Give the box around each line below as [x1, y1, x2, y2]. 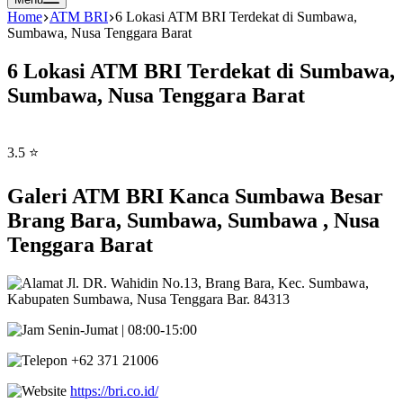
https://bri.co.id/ [70, 382, 158, 399]
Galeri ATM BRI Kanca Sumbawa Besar [7, 184, 383, 208]
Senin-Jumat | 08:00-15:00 [44, 321, 197, 337]
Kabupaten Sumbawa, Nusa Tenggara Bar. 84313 [7, 291, 290, 307]
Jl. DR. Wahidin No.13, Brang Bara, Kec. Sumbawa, [63, 274, 369, 291]
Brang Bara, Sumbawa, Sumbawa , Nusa [7, 208, 380, 232]
